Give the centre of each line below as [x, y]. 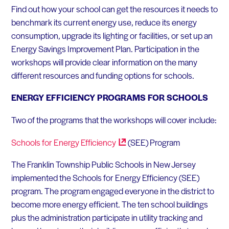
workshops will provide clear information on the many [104, 62]
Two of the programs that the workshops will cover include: [114, 120]
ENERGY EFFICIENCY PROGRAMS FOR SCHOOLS [109, 97]
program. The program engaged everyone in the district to [112, 191]
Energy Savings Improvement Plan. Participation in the [105, 48]
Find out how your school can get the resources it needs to [114, 8]
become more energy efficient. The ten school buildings [109, 204]
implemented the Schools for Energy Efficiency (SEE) [105, 178]
